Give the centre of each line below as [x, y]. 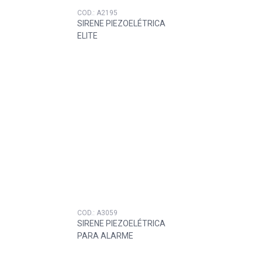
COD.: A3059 [97, 213]
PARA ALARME [105, 236]
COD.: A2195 [97, 13]
